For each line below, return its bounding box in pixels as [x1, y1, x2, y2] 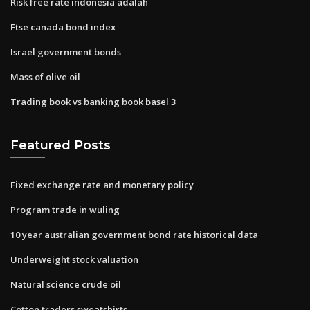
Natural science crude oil [10, 277, 121, 291]
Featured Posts [10, 138, 111, 153]
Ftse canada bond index [10, 20, 116, 33]
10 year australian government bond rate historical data [10, 228, 258, 241]
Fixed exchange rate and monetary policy [10, 178, 194, 191]
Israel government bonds [10, 45, 121, 58]
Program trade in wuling [10, 203, 120, 216]
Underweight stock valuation [10, 253, 138, 266]
